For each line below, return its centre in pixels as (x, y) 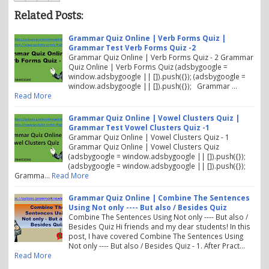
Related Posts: (49, 16)
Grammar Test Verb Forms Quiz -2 (132, 47)
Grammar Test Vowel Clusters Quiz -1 (139, 127)
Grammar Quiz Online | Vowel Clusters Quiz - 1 (149, 137)
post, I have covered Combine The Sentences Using (156, 236)
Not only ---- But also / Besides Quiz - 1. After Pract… (157, 246)
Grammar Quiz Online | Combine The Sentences (159, 198)
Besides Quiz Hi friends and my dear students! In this (159, 226)
